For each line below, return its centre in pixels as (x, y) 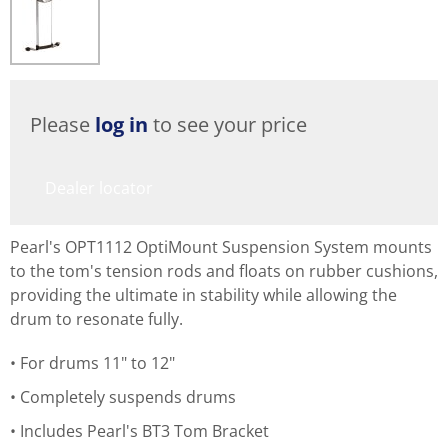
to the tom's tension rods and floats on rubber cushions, (224, 270)
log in (121, 124)
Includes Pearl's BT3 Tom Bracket (144, 430)
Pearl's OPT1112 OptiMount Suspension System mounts (221, 246)
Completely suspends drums (128, 396)
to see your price (227, 124)
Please (62, 124)
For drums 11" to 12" (97, 362)
